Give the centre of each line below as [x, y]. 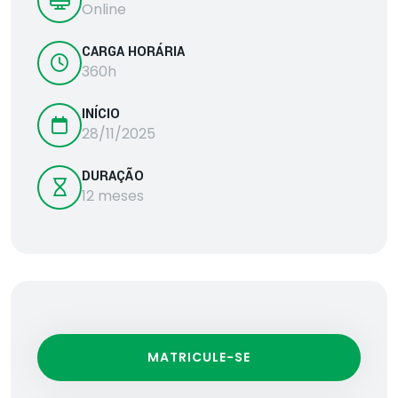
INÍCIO [101, 115]
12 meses [113, 196]
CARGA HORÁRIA [133, 52]
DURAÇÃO [113, 177]
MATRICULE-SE [199, 357]
